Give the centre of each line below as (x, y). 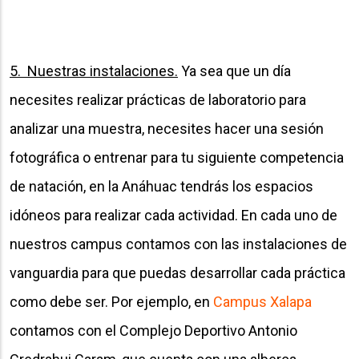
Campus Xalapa (262, 301)
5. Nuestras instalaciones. (94, 71)
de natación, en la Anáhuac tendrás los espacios (161, 186)
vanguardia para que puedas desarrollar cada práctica (177, 272)
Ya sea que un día (234, 71)
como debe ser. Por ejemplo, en (111, 301)
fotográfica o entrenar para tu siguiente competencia (177, 157)
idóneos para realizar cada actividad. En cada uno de (173, 215)
